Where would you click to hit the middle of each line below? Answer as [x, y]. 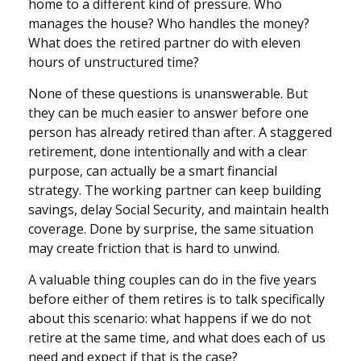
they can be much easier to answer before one [168, 113]
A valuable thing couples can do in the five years [172, 280]
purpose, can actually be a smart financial [153, 171]
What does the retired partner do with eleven [164, 43]
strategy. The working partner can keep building [175, 191]
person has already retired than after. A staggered [180, 133]
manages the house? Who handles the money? [169, 24]
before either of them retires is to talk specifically [176, 299]
